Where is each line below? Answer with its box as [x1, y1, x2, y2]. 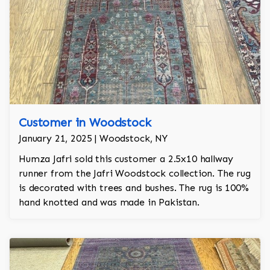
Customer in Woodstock [19, 115, 151, 130]
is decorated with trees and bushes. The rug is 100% [19, 182, 249, 194]
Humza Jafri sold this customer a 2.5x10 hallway [19, 153, 233, 165]
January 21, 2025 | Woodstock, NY [19, 133, 168, 145]
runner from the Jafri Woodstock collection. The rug [19, 168, 251, 180]
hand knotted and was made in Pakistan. [19, 196, 199, 209]
